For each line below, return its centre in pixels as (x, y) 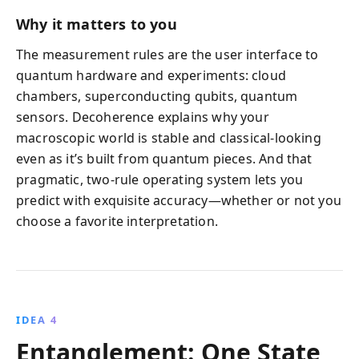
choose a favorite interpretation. (117, 221)
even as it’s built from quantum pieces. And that (164, 159)
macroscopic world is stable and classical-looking (169, 138)
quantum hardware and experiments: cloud (151, 75)
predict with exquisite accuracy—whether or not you (179, 200)
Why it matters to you (97, 24)
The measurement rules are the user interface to (167, 54)
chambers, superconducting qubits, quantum (157, 96)
